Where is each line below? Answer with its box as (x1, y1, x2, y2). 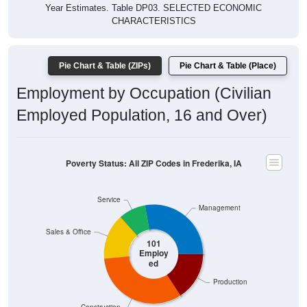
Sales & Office (45, 227, 91, 236)
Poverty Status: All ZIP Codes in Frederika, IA (65, 157, 242, 169)
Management (199, 203, 241, 212)
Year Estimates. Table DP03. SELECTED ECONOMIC (45, 3, 262, 14)
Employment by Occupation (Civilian (16, 84, 271, 103)
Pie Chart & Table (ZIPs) (59, 61, 151, 71)
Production (212, 277, 247, 286)
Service (97, 195, 121, 204)
